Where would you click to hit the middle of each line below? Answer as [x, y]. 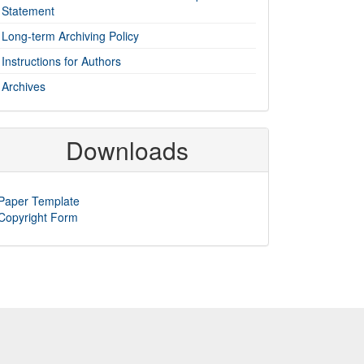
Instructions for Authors [61, 61]
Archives [24, 87]
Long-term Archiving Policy [70, 36]
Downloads [127, 150]
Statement [28, 11]
